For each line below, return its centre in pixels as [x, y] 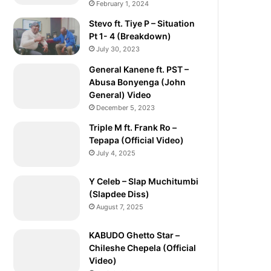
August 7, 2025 [120, 207]
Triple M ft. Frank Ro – [133, 127]
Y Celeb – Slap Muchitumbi [144, 181]
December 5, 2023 [126, 107]
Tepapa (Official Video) [137, 140]
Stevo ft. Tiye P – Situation [142, 23]
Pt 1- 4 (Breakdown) [130, 36]
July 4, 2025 [116, 153]
